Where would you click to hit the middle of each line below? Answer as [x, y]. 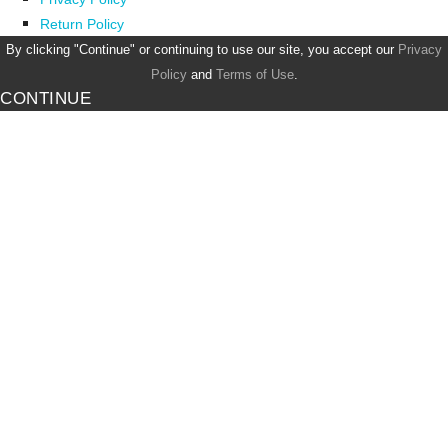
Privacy [420, 50]
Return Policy [82, 24]
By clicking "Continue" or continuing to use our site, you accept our [202, 50]
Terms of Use [254, 75]
